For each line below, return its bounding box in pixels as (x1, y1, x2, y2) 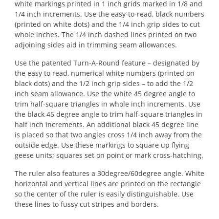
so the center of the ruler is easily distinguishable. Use (15, 189, 194, 198)
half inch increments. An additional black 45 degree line (15, 120, 198, 129)
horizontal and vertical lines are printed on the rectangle (15, 179, 201, 188)
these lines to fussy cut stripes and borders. (15, 199, 159, 209)
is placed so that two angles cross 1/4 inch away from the (15, 130, 202, 139)
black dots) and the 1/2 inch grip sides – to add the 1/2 (15, 79, 193, 88)
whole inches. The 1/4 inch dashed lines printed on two (15, 30, 197, 39)
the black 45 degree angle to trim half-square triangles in (15, 109, 202, 119)
